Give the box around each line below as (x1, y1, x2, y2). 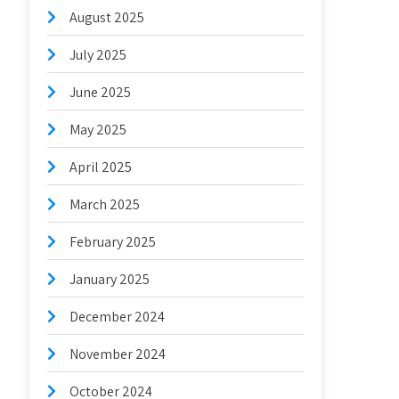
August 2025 (69, 8, 145, 27)
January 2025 (69, 270, 151, 289)
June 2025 (69, 83, 132, 102)
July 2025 (69, 45, 127, 64)
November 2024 (69, 345, 167, 363)
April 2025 (69, 158, 133, 176)
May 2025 (69, 120, 127, 139)
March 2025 (69, 195, 141, 214)
